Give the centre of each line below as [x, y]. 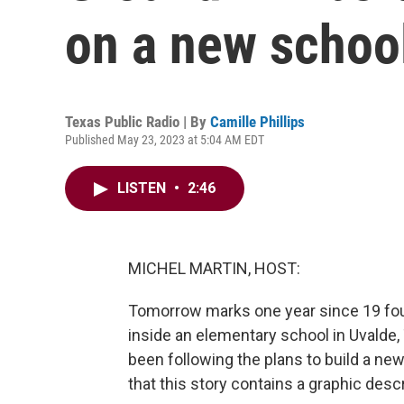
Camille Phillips [257, 122]
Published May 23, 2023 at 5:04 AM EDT [165, 140]
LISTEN [143, 188]
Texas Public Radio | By [138, 122]
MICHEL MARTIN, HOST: [214, 268]
